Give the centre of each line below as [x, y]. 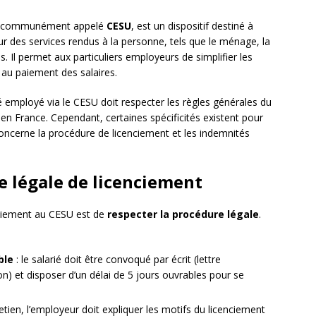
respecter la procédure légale [183, 214]
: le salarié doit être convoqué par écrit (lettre [117, 260]
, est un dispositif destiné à [192, 26]
